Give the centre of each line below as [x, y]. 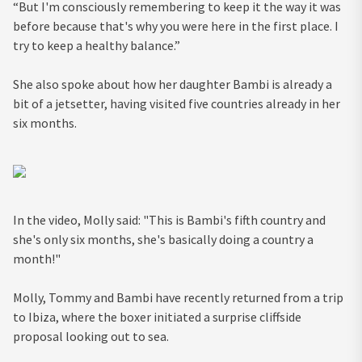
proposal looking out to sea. [91, 337]
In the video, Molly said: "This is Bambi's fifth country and [169, 220]
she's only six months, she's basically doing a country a [163, 240]
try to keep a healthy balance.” [97, 46]
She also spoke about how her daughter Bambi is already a [173, 84]
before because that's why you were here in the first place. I [176, 26]
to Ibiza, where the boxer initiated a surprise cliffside [157, 317]
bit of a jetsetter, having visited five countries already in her [177, 104]
